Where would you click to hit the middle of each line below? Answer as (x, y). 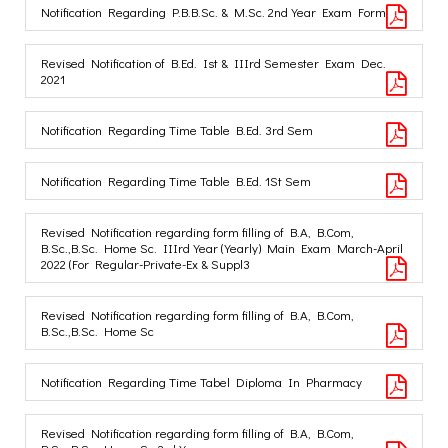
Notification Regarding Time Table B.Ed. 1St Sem (176, 180)
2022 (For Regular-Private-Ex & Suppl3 (145, 263)
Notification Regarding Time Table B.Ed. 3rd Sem (177, 129)
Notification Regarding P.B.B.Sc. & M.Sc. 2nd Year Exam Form (213, 11)
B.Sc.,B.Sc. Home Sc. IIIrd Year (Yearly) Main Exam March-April (222, 247)
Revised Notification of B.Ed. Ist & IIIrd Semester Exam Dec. (213, 62)
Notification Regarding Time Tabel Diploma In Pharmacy (201, 381)
